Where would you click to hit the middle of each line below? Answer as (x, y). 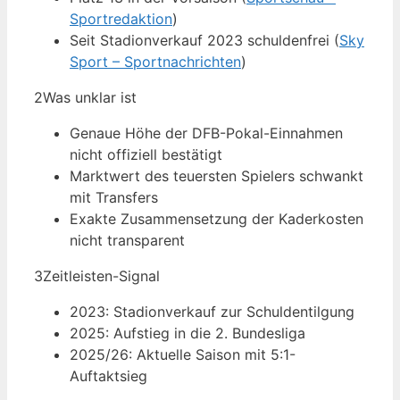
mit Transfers (114, 198)
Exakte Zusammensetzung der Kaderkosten (217, 219)
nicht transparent (127, 241)
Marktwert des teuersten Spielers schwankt (217, 176)
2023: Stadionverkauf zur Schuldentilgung (212, 312)
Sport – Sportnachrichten (155, 62)
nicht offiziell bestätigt (146, 155)
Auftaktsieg (108, 376)
